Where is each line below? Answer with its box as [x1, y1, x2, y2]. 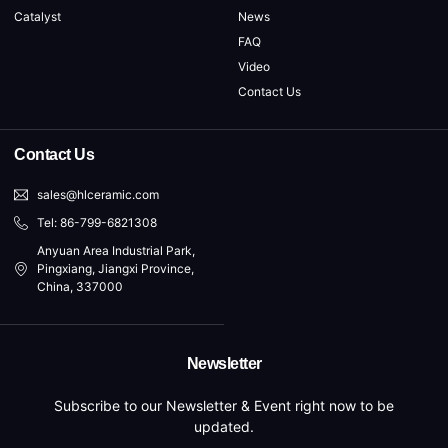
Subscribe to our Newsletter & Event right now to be [54, 396, 394, 414]
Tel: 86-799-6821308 [36, 214, 157, 230]
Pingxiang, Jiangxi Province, [36, 260, 194, 276]
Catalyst [14, 8, 61, 24]
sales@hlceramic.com [36, 186, 159, 202]
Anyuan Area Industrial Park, [36, 242, 195, 258]
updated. [194, 417, 254, 435]
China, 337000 [36, 278, 123, 294]
